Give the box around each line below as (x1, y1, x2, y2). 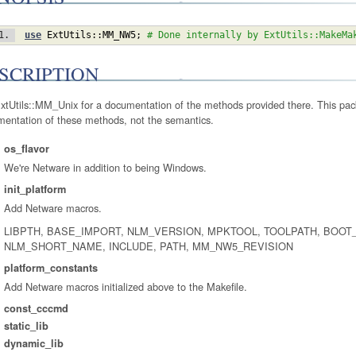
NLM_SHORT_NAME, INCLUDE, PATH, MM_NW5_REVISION (4, 238, 293, 254)
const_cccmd (4, 301, 68, 316)
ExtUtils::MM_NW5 (47, 29, 136, 41)
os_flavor (4, 141, 49, 157)
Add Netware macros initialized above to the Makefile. (4, 279, 247, 295)
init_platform (4, 182, 66, 197)
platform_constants (4, 261, 98, 276)
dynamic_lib (4, 336, 64, 351)
